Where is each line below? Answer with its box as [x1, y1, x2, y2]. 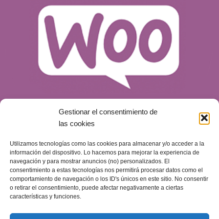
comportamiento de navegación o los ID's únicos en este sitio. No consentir [10, 175, 208, 182]
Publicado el [17, 173, 45, 178]
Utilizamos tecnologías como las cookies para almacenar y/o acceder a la [10, 140, 204, 147]
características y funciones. [10, 193, 81, 200]
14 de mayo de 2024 [47, 173, 95, 178]
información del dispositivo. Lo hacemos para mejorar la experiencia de [10, 149, 199, 156]
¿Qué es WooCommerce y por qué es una [22, 143, 197, 153]
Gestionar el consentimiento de [59, 108, 157, 116]
